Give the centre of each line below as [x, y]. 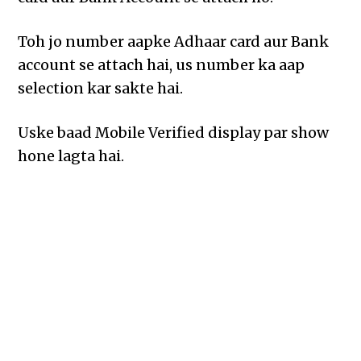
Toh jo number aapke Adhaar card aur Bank [174, 42]
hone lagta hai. [71, 156]
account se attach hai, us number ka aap [162, 65]
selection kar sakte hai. [101, 89]
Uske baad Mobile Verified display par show [174, 133]
